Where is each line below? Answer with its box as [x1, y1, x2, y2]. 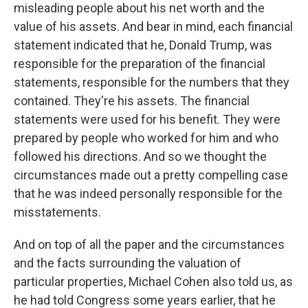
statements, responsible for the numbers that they [14, 75, 289, 89]
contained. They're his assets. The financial [14, 93, 250, 108]
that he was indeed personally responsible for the [14, 186, 283, 201]
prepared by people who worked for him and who [14, 131, 278, 145]
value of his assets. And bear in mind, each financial [14, 19, 293, 34]
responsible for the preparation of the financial [14, 56, 265, 71]
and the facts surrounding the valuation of [14, 256, 241, 270]
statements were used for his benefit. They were [14, 112, 280, 126]
